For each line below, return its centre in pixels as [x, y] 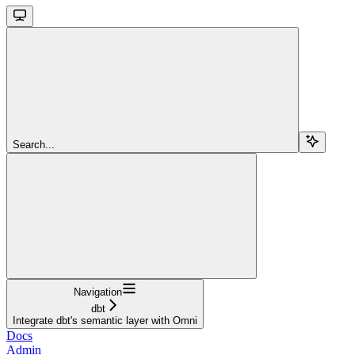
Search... [34, 144]
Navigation [98, 292]
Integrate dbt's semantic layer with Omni [105, 320]
